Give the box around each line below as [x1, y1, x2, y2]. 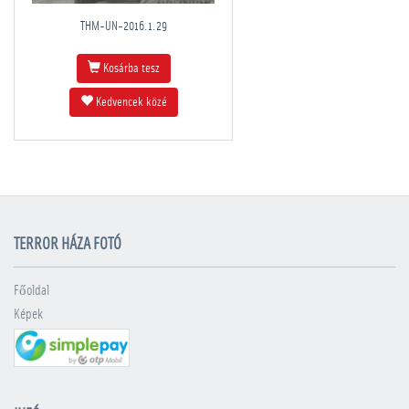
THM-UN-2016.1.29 [79, 20, 167, 33]
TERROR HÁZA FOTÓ [14, 236, 121, 253]
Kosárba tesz [102, 62, 160, 75]
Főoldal [14, 284, 49, 298]
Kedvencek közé [92, 96, 167, 109]
